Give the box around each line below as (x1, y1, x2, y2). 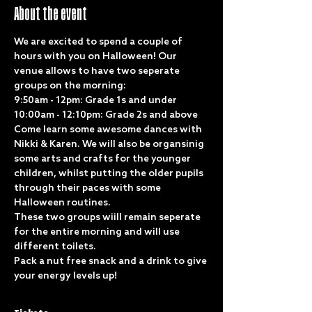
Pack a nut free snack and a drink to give (14, 256, 209, 267)
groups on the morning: (14, 80, 126, 92)
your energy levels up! (14, 270, 117, 282)
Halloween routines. (14, 197, 113, 209)
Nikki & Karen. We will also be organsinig (14, 139, 206, 150)
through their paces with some (14, 182, 163, 194)
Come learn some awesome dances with (14, 124, 204, 136)
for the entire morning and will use (14, 226, 182, 238)
